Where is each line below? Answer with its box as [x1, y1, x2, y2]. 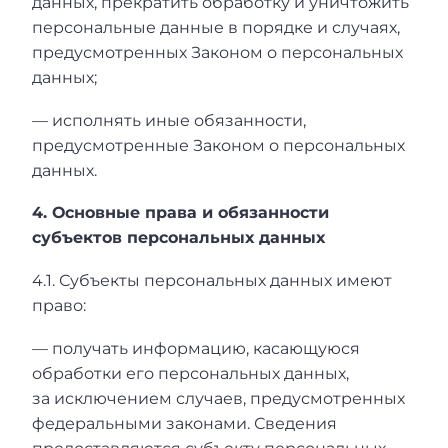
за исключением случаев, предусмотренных [32, 388, 405, 408]
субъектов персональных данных [32, 228, 325, 248]
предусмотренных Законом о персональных [32, 43, 403, 63]
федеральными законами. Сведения [32, 413, 337, 433]
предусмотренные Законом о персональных [32, 135, 405, 155]
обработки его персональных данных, [32, 363, 349, 383]
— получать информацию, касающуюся [32, 338, 360, 358]
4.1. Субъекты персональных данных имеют [32, 270, 392, 290]
